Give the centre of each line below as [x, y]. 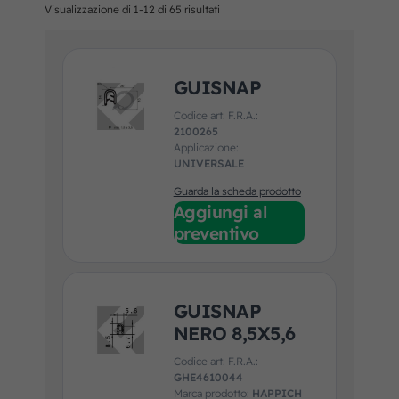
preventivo [216, 234]
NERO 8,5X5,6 [234, 333]
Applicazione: [206, 148]
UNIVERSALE [208, 164]
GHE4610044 [208, 378]
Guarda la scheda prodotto [237, 191]
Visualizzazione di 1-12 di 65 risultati [132, 10]
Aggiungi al [220, 212]
